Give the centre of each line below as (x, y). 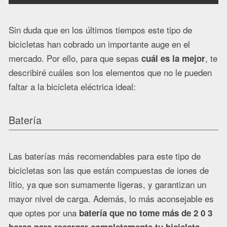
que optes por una (44, 212)
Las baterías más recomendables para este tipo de (105, 156)
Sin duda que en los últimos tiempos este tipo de (100, 30)
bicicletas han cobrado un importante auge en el (99, 44)
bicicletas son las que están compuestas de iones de (109, 170)
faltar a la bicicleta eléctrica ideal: (72, 87)
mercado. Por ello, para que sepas (75, 58)
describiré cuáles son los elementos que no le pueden (110, 72)
